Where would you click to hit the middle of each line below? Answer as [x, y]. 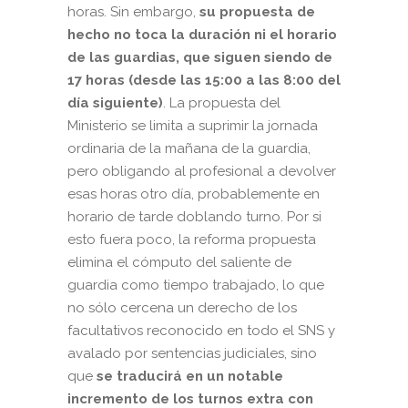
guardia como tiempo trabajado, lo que [196, 286]
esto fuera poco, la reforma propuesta [192, 240]
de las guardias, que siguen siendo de [200, 58]
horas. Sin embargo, [133, 12]
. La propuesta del [222, 103]
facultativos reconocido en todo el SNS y [201, 331]
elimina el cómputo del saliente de [179, 263]
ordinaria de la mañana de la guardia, [189, 149]
